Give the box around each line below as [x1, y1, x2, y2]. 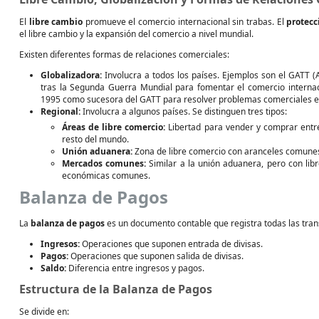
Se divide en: [19, 305, 69, 318]
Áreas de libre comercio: [62, 121, 166, 133]
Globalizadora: [41, 69, 102, 81]
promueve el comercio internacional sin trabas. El [83, 16, 287, 28]
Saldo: [41, 262, 66, 274]
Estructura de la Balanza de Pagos [19, 281, 212, 297]
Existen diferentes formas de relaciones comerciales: [19, 48, 229, 61]
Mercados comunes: [62, 157, 147, 169]
